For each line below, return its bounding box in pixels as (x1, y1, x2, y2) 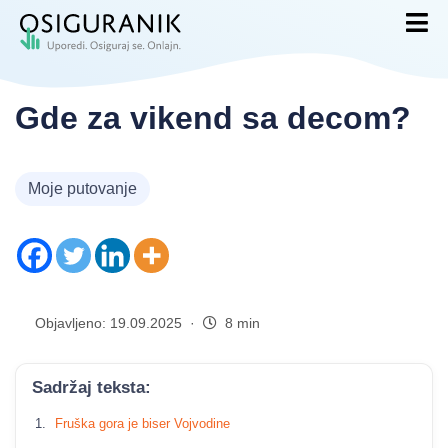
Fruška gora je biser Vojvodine (55, 417, 231, 431)
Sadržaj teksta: (32, 378, 151, 397)
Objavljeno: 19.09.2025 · (35, 315, 203, 331)
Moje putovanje (28, 180, 137, 197)
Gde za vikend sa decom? (15, 100, 411, 136)
